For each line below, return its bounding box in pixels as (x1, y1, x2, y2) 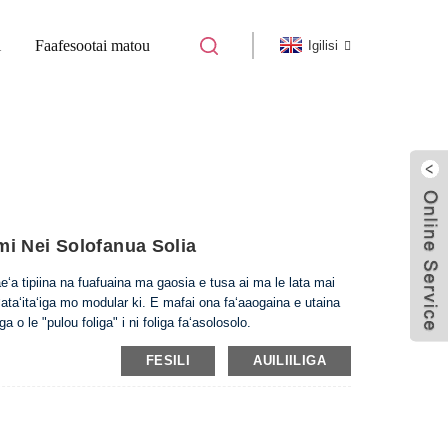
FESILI (145, 353, 191, 368)
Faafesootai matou (35, 36, 150, 54)
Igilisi (308, 37, 338, 53)
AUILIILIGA (253, 353, 326, 368)
